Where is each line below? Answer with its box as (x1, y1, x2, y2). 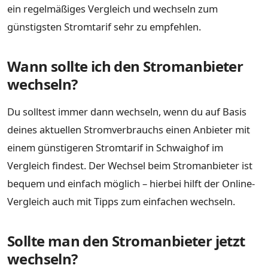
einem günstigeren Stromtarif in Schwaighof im (7, 140, 223, 154)
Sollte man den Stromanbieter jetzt (7, 230, 245, 251)
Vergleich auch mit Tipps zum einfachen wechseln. (7, 194, 235, 208)
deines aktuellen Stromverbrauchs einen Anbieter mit (7, 122, 250, 136)
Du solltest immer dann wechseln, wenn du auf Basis (7, 104, 246, 118)
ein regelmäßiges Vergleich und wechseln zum (7, 1, 218, 16)
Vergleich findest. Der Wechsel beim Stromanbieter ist (7, 158, 252, 172)
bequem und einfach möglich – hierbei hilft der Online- (7, 176, 255, 190)
